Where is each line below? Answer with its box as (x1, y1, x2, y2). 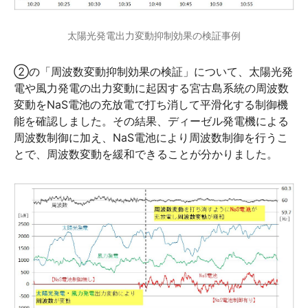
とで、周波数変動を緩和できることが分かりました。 (14, 147, 278, 162)
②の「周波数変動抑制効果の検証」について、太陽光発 (14, 65, 293, 79)
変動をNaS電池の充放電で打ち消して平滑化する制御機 (14, 98, 288, 112)
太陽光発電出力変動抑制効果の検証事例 (67, 30, 241, 42)
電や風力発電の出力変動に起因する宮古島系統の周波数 (14, 81, 289, 96)
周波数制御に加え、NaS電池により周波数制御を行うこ (14, 131, 288, 145)
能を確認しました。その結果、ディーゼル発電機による (14, 114, 289, 129)
